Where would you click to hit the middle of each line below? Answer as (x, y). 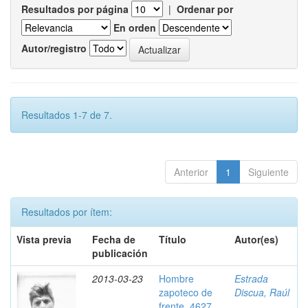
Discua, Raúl (262, 292)
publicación (120, 253)
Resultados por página (75, 9)
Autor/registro (54, 48)
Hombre (176, 278)
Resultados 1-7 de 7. (67, 115)
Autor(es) (256, 239)
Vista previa (44, 239)
